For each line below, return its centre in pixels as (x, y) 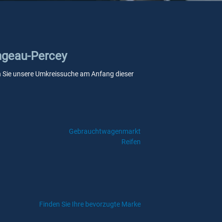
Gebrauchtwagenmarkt (105, 131)
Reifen (131, 142)
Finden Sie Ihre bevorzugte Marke (90, 204)
